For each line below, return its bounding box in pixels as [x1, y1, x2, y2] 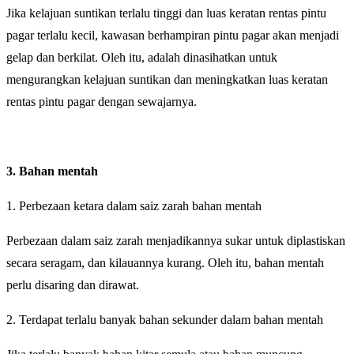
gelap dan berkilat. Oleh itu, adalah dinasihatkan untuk [6, 51, 277, 65]
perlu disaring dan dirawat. [6, 278, 139, 292]
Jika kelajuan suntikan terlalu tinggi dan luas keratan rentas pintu [6, 6, 326, 21]
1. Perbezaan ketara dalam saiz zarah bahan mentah [6, 199, 262, 213]
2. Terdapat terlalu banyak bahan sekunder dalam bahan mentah [6, 313, 323, 327]
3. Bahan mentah [6, 164, 98, 179]
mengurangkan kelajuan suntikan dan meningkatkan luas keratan [6, 73, 328, 87]
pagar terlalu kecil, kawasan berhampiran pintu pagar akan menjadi [6, 28, 339, 43]
